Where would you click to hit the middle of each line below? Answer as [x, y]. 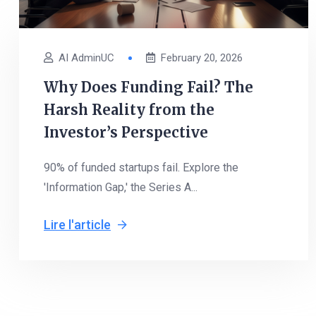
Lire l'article [77, 225]
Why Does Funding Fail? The [148, 87]
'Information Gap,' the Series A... [121, 187]
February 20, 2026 [202, 58]
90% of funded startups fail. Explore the [141, 168]
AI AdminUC [86, 58]
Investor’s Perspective [126, 132]
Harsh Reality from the [129, 110]
